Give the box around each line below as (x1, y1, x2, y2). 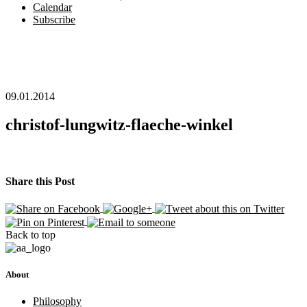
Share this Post (5, 175, 75, 187)
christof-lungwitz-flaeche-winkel (5, 116, 233, 134)
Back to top (5, 228, 56, 241)
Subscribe (33, 13, 75, 25)
